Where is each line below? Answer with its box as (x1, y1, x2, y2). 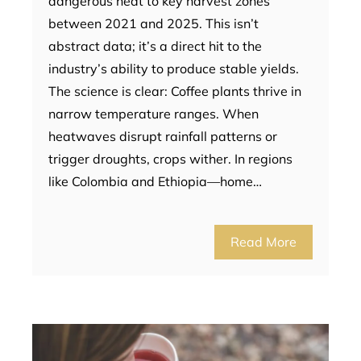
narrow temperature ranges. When (48, 106, 259, 122)
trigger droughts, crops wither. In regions (48, 151, 293, 168)
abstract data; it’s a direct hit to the (48, 38, 262, 55)
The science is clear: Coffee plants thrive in (48, 83, 301, 100)
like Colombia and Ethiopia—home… (48, 173, 262, 190)
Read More (230, 234, 297, 251)
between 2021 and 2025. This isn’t (48, 15, 259, 32)
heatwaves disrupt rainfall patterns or (48, 128, 277, 145)
